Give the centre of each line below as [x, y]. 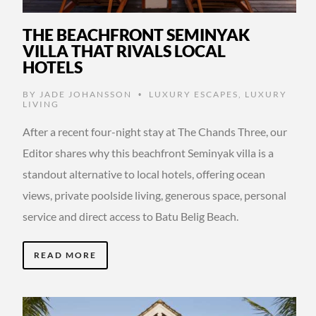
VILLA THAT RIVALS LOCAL [124, 50]
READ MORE [65, 255]
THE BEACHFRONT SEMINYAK [136, 34]
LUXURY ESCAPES [194, 94]
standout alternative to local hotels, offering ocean [144, 174]
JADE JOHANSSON [86, 94]
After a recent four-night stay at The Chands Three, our [155, 131]
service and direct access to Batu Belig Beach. [130, 216]
